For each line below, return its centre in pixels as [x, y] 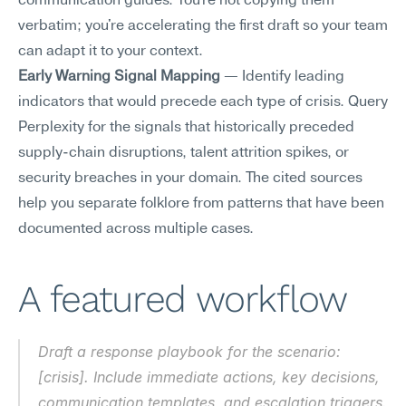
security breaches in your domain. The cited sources [190, 179]
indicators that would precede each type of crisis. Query [203, 102]
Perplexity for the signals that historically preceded [186, 128]
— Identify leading [282, 77]
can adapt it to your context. [111, 52]
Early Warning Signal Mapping [119, 77]
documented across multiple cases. [136, 229]
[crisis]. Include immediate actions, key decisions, [209, 377]
